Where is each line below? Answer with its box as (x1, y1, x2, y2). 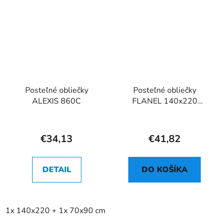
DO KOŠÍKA (142, 164, 187, 175)
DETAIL (42, 164, 71, 175)
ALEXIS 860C (32, 95, 81, 107)
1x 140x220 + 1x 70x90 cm (5, 205, 106, 216)
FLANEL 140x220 (132, 95, 197, 107)
